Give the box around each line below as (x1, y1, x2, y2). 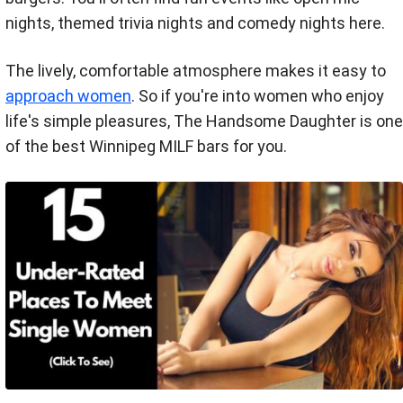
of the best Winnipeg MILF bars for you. (5, 136, 287, 156)
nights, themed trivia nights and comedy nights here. (5, 13, 385, 32)
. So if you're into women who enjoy (131, 85, 384, 105)
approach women (5, 85, 131, 105)
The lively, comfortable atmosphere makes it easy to (5, 60, 386, 80)
